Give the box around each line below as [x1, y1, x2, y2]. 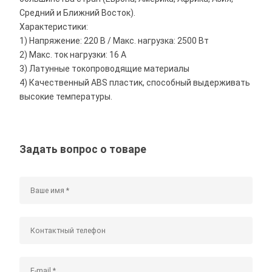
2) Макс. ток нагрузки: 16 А [19, 50, 127, 59]
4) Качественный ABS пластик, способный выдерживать [19, 78, 251, 87]
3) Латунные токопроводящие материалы [19, 64, 190, 73]
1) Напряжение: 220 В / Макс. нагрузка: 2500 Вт [19, 36, 209, 46]
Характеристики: [19, 22, 89, 32]
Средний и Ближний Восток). [19, 8, 136, 18]
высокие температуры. [19, 92, 113, 101]
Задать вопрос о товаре [19, 143, 147, 155]
